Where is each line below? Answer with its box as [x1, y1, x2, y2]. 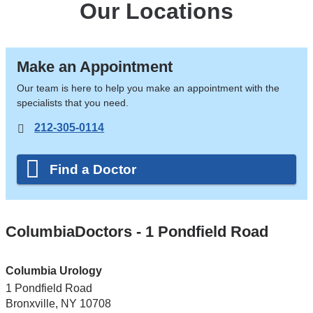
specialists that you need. [16, 96, 129, 108]
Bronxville [5, 298, 55, 310]
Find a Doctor [50, 161, 137, 177]
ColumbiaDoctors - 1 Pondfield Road [5, 223, 268, 241]
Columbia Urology [5, 265, 102, 277]
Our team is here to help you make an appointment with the [16, 82, 279, 94]
